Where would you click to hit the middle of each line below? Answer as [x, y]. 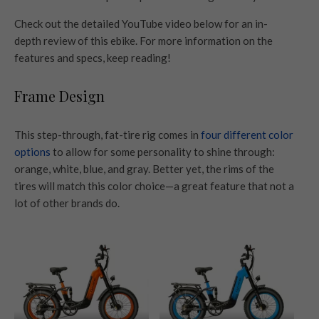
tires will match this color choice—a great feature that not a [154, 185]
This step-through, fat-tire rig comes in [108, 134]
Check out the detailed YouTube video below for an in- [141, 23]
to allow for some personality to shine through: [163, 151]
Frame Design [59, 95]
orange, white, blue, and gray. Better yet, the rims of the [144, 168]
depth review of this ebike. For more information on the [143, 40]
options [32, 151]
